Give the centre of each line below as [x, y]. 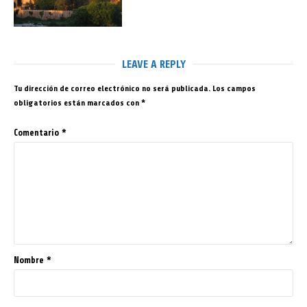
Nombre [30, 260]
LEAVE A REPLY [153, 64]
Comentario [38, 132]
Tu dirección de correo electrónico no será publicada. [112, 88]
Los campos [234, 88]
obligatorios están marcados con [77, 102]
